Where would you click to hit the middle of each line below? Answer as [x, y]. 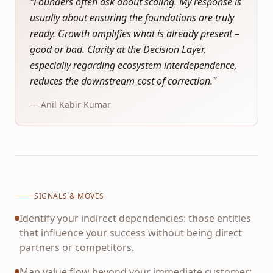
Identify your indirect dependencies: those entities [135, 218]
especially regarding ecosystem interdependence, [133, 65]
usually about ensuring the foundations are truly [132, 18]
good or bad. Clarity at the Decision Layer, [118, 49]
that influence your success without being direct [131, 232]
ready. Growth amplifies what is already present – [135, 34]
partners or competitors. [77, 247]
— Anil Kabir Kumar [70, 105]
